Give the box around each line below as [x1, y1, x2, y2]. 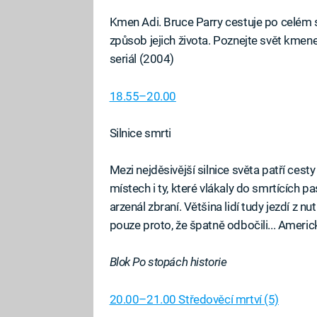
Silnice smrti [109, 125, 172, 140]
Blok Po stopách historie [109, 255, 227, 270]
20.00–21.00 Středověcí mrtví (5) [109, 292, 279, 306]
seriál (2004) [109, 52, 175, 67]
